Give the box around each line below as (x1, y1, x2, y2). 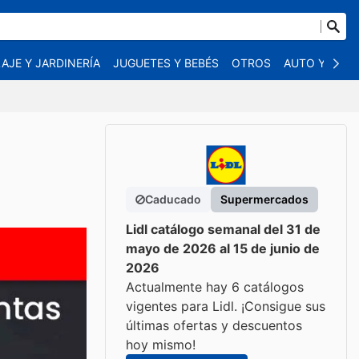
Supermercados (220, 192, 309, 206)
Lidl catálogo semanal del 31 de (126, 221, 321, 237)
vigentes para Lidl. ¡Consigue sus (126, 298, 325, 314)
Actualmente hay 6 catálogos (126, 279, 304, 295)
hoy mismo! (126, 337, 196, 353)
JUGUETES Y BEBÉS (113, 56, 219, 70)
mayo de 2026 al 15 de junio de (126, 240, 320, 256)
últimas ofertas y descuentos (126, 317, 302, 333)
